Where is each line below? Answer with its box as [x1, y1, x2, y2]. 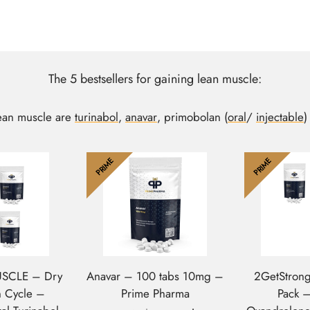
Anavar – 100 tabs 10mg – [86, 267, 224, 284]
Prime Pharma [120, 284, 190, 302]
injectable [256, 108, 304, 125]
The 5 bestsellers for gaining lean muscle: [48, 70, 262, 89]
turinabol [75, 108, 118, 125]
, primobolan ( [157, 108, 228, 125]
